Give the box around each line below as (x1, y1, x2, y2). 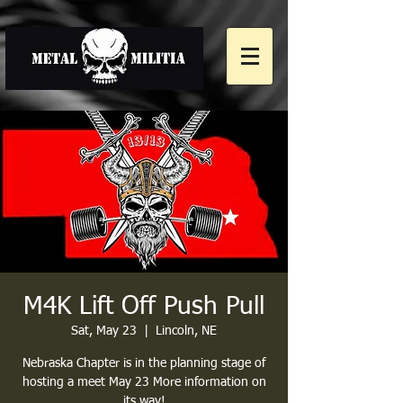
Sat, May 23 (71, 325, 137, 337)
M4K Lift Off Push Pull (23, 294, 264, 319)
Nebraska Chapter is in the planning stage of (22, 357, 265, 370)
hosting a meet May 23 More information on (22, 376, 266, 389)
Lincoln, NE (156, 325, 217, 337)
